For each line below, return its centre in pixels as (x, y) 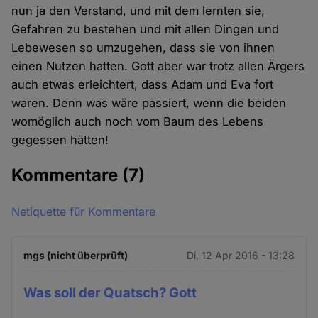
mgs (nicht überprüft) (76, 256)
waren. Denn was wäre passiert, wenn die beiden (149, 103)
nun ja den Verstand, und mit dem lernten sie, (138, 11)
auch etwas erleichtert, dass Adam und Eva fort (143, 85)
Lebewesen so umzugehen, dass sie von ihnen (143, 48)
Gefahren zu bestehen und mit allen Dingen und (146, 29)
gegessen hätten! (60, 140)
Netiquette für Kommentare (84, 212)
